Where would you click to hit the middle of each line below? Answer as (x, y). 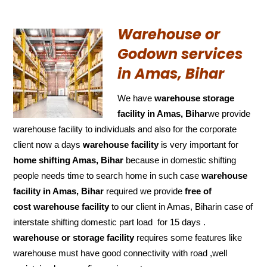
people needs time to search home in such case (108, 175)
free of (198, 191)
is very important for (199, 144)
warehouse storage (195, 98)
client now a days (48, 144)
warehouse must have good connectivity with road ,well (120, 253)
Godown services (180, 54)
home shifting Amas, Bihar (69, 160)
